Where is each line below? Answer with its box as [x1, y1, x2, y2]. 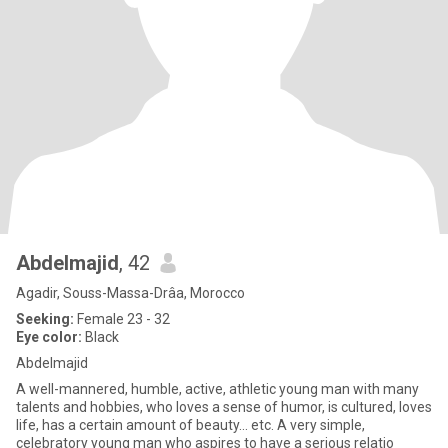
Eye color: [16, 329, 82, 345]
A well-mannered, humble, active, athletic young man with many [16, 381, 419, 397]
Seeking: [16, 311, 74, 327]
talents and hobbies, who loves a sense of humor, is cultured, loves [16, 399, 432, 415]
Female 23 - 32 [74, 311, 170, 327]
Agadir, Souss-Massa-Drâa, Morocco [16, 285, 245, 301]
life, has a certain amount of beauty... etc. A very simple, [16, 417, 365, 433]
